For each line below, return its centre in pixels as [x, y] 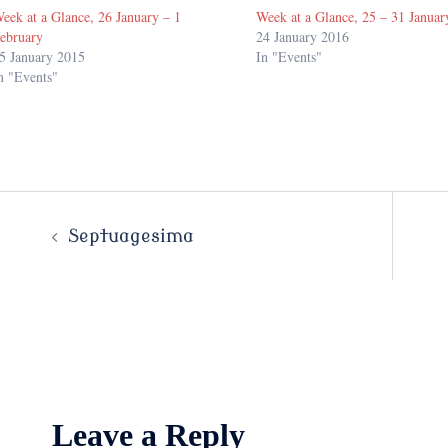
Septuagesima [130, 236]
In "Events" [289, 57]
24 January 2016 [303, 37]
